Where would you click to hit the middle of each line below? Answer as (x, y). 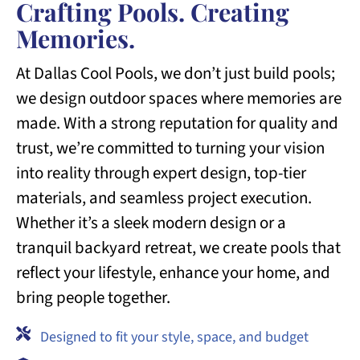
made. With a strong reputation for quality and (177, 123)
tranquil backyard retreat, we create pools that (178, 247)
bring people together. (93, 297)
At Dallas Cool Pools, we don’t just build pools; (176, 73)
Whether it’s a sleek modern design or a (151, 222)
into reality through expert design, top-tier (161, 172)
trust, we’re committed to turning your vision (170, 147)
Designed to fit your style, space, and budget (174, 337)
